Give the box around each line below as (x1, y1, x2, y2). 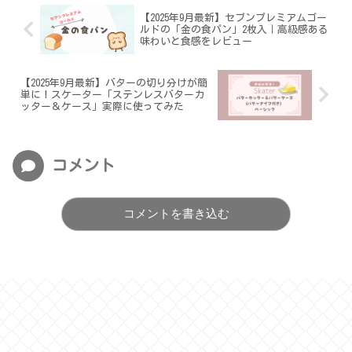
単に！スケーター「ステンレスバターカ (20, 90, 204, 101)
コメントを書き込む (123, 207, 229, 221)
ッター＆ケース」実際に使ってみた (20, 101, 184, 112)
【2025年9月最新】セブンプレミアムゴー (139, 13, 327, 24)
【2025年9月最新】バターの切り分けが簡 (20, 78, 207, 89)
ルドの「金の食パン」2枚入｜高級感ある (139, 24, 328, 35)
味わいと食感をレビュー (139, 36, 252, 47)
